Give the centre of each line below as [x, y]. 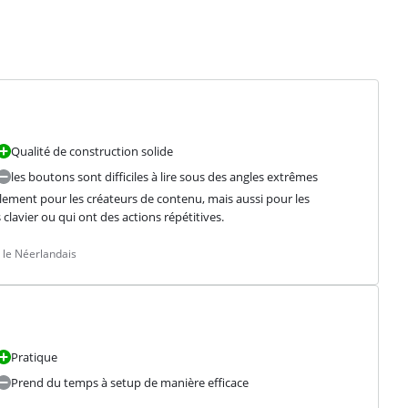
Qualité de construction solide [92, 151]
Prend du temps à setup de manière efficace [129, 382]
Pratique [34, 357]
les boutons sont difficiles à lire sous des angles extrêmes [164, 176]
